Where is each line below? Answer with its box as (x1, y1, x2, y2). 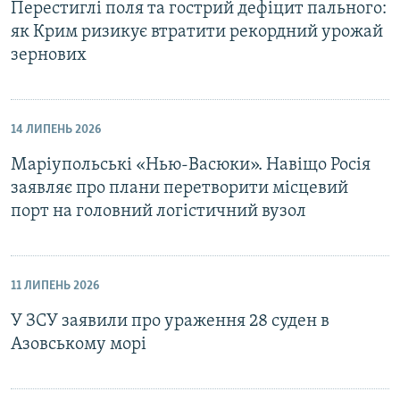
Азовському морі (11, 335, 146, 354)
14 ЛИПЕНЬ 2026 (11, 122, 101, 137)
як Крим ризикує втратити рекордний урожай (11, 22, 383, 41)
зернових (11, 46, 87, 64)
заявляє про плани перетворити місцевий (11, 179, 348, 197)
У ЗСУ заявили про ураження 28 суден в (11, 312, 329, 330)
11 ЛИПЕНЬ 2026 (11, 279, 99, 293)
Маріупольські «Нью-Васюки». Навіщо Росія (11, 155, 371, 174)
